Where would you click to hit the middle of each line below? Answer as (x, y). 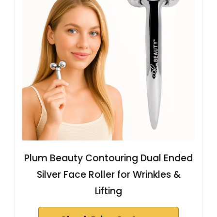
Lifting (108, 191)
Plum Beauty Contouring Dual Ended (108, 158)
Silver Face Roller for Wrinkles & (108, 175)
